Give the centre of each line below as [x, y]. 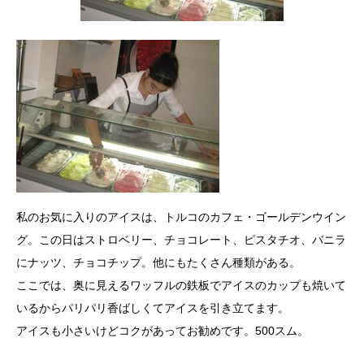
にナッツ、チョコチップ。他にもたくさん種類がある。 [158, 262]
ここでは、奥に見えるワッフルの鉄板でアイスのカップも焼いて [181, 285]
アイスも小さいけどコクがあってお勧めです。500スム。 [162, 330]
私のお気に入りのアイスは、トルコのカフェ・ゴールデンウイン [181, 217]
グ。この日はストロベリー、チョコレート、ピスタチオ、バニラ [181, 239]
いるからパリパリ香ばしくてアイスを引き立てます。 [153, 308]
